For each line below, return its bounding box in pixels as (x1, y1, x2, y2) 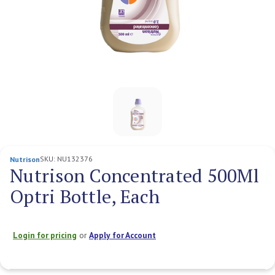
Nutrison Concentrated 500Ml (10, 163, 259, 188)
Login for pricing (13, 229, 77, 241)
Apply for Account (89, 229, 156, 241)
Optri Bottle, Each (10, 184, 160, 209)
